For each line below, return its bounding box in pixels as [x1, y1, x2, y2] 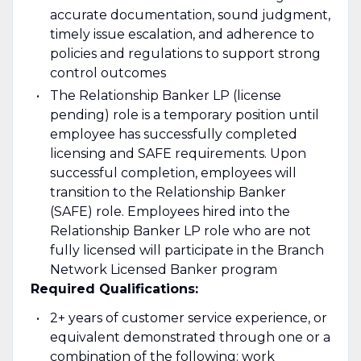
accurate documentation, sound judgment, [49, 6, 330, 23]
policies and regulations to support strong [49, 45, 321, 61]
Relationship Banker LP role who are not [49, 222, 311, 239]
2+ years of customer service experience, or [49, 309, 327, 326]
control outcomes [49, 64, 166, 81]
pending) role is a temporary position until [49, 106, 319, 122]
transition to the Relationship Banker [49, 184, 286, 200]
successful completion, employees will [49, 164, 297, 180]
